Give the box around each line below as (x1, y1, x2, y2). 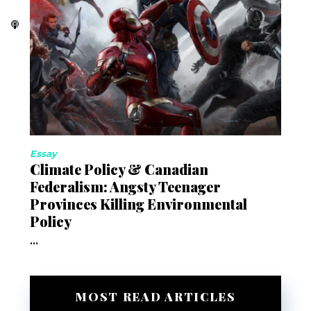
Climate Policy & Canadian (29, 159, 208, 178)
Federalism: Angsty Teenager (29, 176, 221, 196)
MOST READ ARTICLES (75, 288, 236, 304)
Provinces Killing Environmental (29, 194, 247, 213)
